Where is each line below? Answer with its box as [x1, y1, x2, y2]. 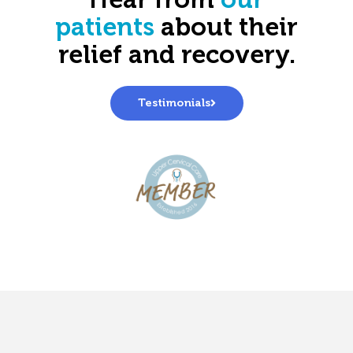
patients [55, 16, 154, 42]
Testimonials [137, 98, 210, 110]
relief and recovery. [58, 43, 295, 69]
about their [154, 16, 298, 42]
